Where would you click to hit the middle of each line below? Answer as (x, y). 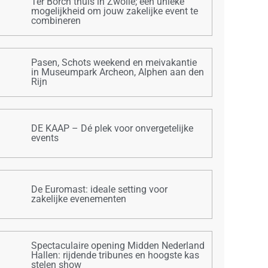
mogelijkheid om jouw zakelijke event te (115, 11)
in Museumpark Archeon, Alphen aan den (118, 72)
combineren (56, 20)
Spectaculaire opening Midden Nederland (118, 245)
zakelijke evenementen (79, 199)
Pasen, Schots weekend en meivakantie (114, 62)
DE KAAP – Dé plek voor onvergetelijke (112, 128)
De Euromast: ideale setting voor (100, 189)
